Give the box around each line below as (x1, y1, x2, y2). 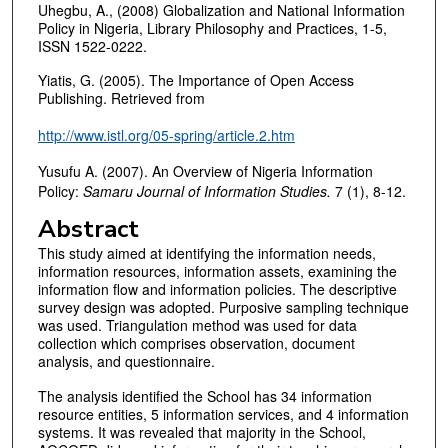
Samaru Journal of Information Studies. (82, 181, 331, 202)
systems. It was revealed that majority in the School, (37, 421, 366, 442)
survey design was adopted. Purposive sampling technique (37, 297, 409, 318)
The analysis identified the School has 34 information (37, 385, 372, 406)
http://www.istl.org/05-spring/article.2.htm (37, 124, 295, 145)
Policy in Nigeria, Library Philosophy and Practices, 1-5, (37, 17, 387, 38)
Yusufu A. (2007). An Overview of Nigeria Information (37, 161, 373, 182)
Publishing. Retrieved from (37, 88, 205, 109)
